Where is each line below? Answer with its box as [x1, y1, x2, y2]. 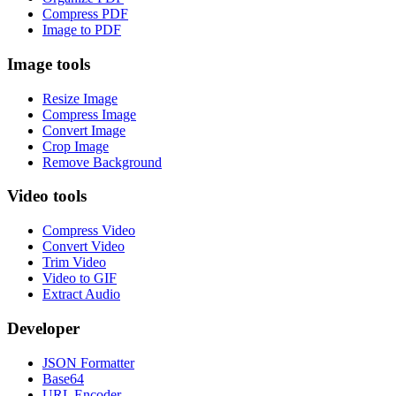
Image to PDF [42, 22, 121, 38]
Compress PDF [42, 6, 128, 22]
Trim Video [42, 255, 106, 270]
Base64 [42, 370, 84, 386]
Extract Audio [42, 286, 120, 302]
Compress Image [42, 106, 136, 122]
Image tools [7, 54, 90, 73]
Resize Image [42, 90, 118, 106]
